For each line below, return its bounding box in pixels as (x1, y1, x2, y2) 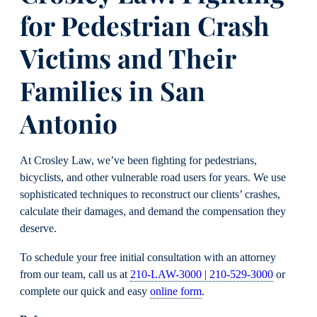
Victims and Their (20, 40, 236, 75)
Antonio (20, 105, 117, 140)
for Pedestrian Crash (20, 7, 270, 42)
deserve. (20, 222, 57, 236)
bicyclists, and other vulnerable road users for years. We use (20, 171, 286, 185)
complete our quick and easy (20, 284, 150, 298)
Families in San (20, 72, 205, 108)
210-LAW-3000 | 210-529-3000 (130, 267, 273, 281)
